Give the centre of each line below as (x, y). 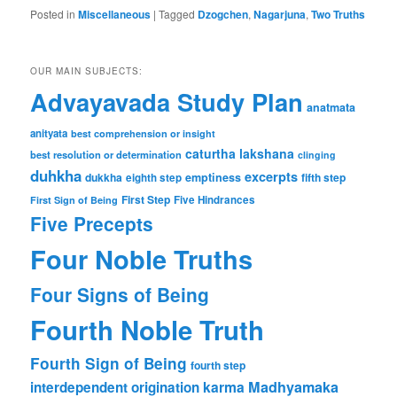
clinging (317, 155)
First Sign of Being (74, 200)
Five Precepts (92, 224)
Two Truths (339, 14)
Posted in (53, 13)
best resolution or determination (106, 155)
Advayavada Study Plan (167, 102)
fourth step (218, 366)
